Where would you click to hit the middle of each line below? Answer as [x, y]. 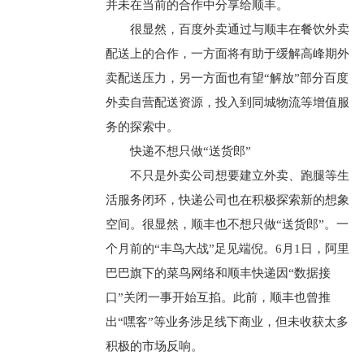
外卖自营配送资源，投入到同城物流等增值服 [227, 102]
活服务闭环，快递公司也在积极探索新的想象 [227, 200]
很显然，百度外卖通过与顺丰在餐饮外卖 [239, 29]
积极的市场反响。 [154, 346]
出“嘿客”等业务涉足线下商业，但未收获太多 [227, 322]
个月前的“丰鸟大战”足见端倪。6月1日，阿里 [227, 249]
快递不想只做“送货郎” [190, 151]
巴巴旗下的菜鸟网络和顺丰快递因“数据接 [218, 273]
